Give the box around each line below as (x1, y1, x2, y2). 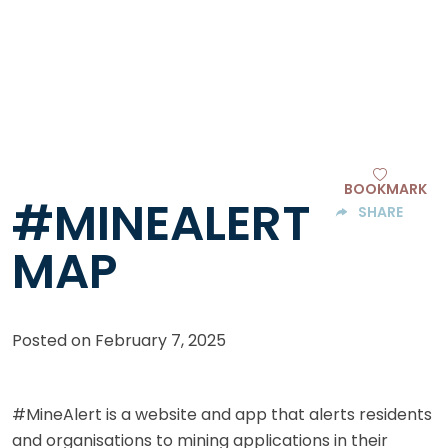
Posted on (12, 329, 95, 353)
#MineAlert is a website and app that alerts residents (12, 403, 432, 427)
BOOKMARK (343, 179, 427, 200)
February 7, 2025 (95, 329, 226, 353)
